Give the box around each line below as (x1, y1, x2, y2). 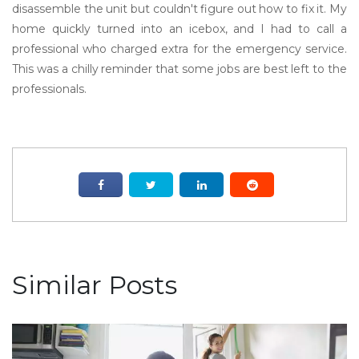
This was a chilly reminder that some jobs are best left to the (12, 62, 347, 76)
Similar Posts (12, 269, 177, 301)
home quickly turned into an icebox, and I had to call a (12, 22, 347, 36)
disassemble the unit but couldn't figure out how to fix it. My (12, 2, 347, 16)
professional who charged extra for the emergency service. (12, 42, 347, 56)
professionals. (12, 82, 87, 96)
